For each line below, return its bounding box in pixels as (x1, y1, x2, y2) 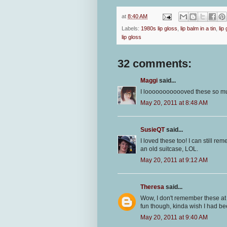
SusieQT (140, 126, 165, 134)
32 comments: (118, 57, 192, 70)
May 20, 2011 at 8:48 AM (140, 99, 208, 107)
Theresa (140, 183, 164, 191)
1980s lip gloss (141, 25, 177, 32)
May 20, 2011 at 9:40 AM (140, 214, 208, 221)
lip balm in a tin (180, 25, 216, 32)
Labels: (122, 25, 141, 32)
